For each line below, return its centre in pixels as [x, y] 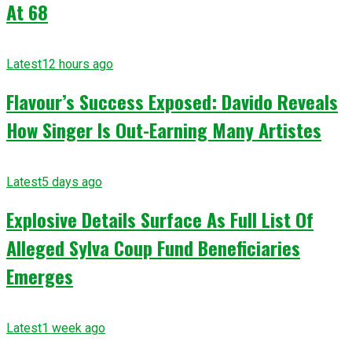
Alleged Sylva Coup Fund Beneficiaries [153, 247]
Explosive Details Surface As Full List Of [160, 219]
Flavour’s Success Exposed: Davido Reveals [172, 101]
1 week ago [73, 328]
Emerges [40, 275]
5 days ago [72, 181]
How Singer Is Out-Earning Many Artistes [164, 129]
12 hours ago [77, 64]
